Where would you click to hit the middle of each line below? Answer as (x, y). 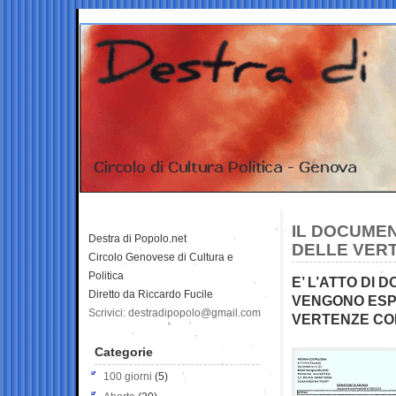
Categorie (124, 351)
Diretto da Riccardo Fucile (151, 294)
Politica (106, 275)
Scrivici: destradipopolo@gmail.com (175, 312)
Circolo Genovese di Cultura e (161, 257)
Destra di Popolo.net (137, 238)
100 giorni (128, 376)
